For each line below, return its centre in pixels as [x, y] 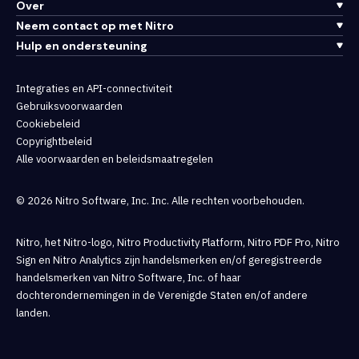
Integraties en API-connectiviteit [94, 88]
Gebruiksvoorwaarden [69, 106]
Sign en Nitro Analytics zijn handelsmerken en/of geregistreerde [169, 260]
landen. [33, 313]
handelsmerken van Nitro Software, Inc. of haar [129, 277]
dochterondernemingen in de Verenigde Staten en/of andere [162, 295]
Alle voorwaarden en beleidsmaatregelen [115, 159]
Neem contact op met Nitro [95, 25]
